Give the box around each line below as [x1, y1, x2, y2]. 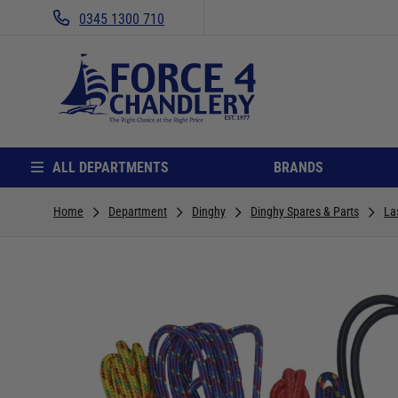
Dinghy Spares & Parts [251, 203, 359, 219]
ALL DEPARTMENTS [52, 158, 169, 176]
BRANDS [274, 158, 323, 176]
